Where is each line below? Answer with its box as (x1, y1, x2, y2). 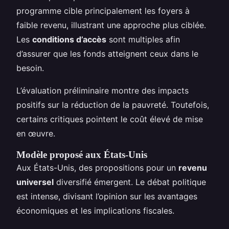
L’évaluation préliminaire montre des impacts (16, 85, 189, 96)
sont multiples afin (106, 34, 180, 44)
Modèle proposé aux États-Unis (16, 149, 147, 160)
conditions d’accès (32, 34, 106, 44)
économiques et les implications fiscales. (16, 205, 174, 216)
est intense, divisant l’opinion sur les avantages (16, 191, 197, 201)
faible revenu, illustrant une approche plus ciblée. (16, 19, 206, 30)
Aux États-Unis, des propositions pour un (16, 162, 178, 173)
